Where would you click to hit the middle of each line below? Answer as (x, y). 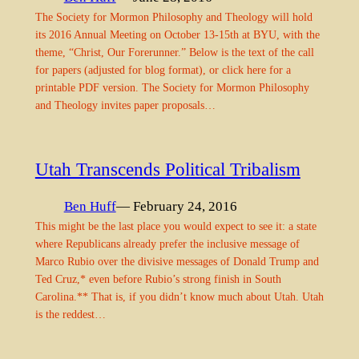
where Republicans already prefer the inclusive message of (167, 243)
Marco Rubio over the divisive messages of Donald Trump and (177, 261)
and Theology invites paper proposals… (125, 105)
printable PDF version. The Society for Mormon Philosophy (172, 87)
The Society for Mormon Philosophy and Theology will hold (173, 16)
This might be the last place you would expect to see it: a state (175, 226)
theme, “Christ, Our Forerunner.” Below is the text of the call (174, 52)
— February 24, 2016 (176, 206)
